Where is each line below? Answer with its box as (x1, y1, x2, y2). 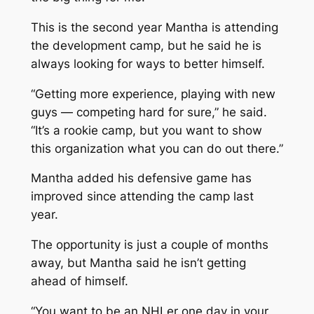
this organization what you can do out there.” (30, 141, 283, 156)
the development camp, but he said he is (30, 38, 261, 53)
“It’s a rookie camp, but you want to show (30, 123, 262, 137)
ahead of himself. (30, 274, 128, 289)
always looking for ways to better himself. (30, 56, 265, 71)
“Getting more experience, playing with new (30, 86, 275, 101)
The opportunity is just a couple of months (30, 238, 268, 252)
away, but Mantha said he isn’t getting (30, 256, 246, 271)
